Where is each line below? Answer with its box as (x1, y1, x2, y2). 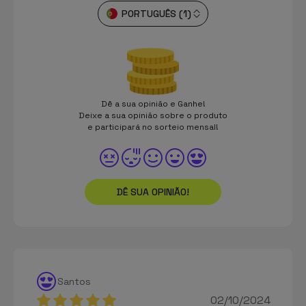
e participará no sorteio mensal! (87, 121, 219, 133)
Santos (57, 275, 91, 288)
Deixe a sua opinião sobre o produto (79, 109, 227, 121)
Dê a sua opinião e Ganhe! (100, 98, 206, 109)
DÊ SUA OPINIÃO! (117, 185, 189, 198)
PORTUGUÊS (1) (122, 7, 191, 20)
